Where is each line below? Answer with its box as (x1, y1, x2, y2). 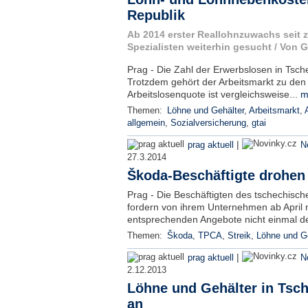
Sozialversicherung (170, 118, 246, 128)
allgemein (126, 118, 165, 128)
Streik (227, 231, 251, 241)
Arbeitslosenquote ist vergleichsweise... (126, 89, 300, 100)
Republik (126, 8, 185, 23)
